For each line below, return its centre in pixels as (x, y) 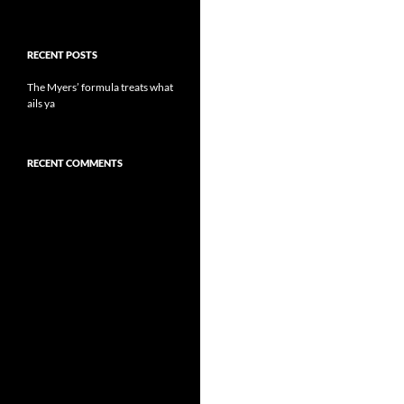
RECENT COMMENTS (75, 163)
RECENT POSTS (62, 55)
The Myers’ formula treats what (100, 87)
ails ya (41, 103)
